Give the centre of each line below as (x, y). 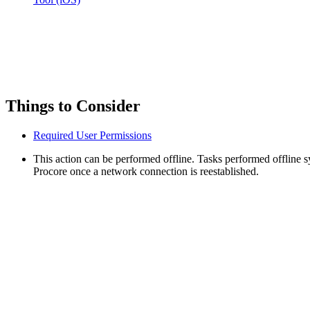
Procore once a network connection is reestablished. (146, 171)
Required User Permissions (92, 135)
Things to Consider (73, 106)
